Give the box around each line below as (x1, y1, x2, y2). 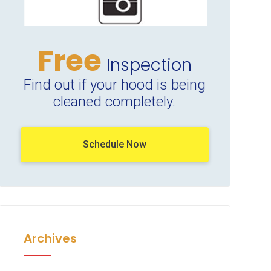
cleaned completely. (53, 93, 176, 110)
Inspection (101, 53, 192, 77)
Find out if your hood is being (23, 76, 206, 93)
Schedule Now (82, 138, 146, 150)
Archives (23, 229, 77, 247)
